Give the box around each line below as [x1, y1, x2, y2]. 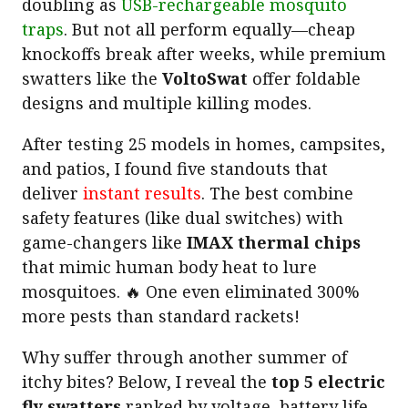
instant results [83, 181, 201, 204]
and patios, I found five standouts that [22, 157, 328, 179]
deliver [22, 181, 83, 204]
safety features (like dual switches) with [22, 206, 343, 229]
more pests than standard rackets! [22, 304, 300, 327]
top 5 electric [271, 370, 385, 393]
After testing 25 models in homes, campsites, [22, 132, 385, 155]
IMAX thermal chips [187, 230, 361, 253]
